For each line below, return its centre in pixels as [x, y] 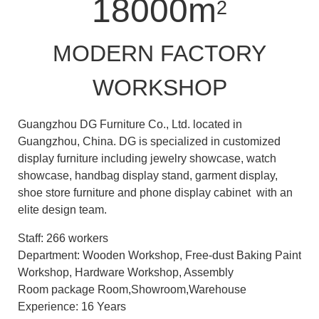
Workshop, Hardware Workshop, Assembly [126, 272]
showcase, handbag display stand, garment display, [148, 175]
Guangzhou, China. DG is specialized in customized [149, 141]
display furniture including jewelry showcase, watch [147, 158]
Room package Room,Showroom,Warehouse [132, 289]
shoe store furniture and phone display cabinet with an [155, 192]
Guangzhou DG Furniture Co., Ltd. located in [130, 124]
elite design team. [62, 209]
